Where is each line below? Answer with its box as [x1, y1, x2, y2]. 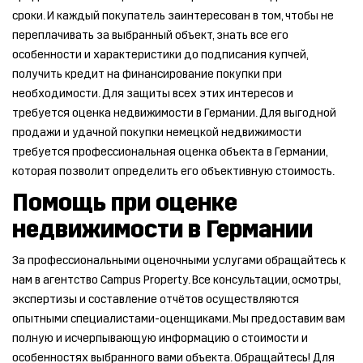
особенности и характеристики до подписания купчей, [12, 48, 308, 62]
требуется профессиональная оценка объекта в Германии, [12, 145, 327, 159]
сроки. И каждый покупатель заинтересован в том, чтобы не [12, 9, 334, 23]
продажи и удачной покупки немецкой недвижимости [12, 126, 301, 139]
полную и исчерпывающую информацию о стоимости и [12, 331, 308, 345]
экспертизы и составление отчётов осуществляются [12, 293, 299, 306]
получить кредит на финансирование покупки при [12, 67, 282, 81]
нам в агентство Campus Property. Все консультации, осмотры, [12, 273, 340, 287]
